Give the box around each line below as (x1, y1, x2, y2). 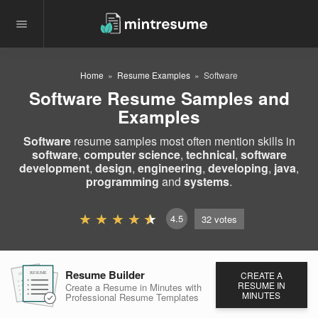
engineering (138, 160, 202, 176)
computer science (83, 146, 180, 163)
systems (184, 173, 229, 190)
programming (86, 173, 159, 190)
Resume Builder (65, 266, 145, 283)
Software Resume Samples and (28, 86, 290, 110)
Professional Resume (65, 290, 156, 304)
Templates (156, 290, 199, 304)
